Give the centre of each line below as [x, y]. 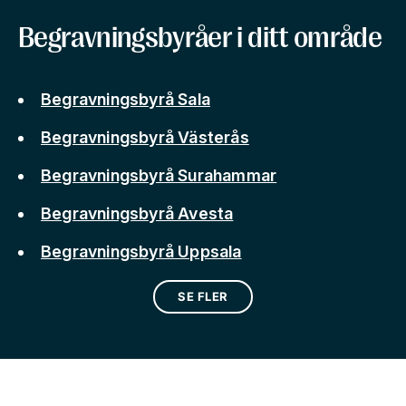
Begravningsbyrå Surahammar [159, 175]
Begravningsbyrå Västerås [145, 137]
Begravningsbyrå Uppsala [141, 251]
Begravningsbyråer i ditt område [200, 37]
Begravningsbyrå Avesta [137, 213]
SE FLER [203, 296]
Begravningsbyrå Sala [126, 99]
